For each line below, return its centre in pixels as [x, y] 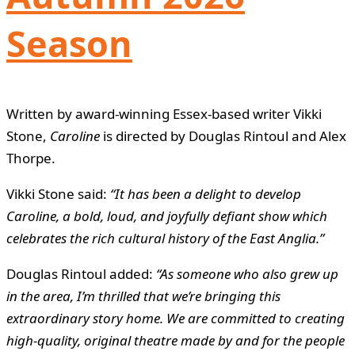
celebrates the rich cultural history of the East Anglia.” [165, 238]
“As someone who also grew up [247, 273]
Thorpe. [31, 158]
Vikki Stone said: [58, 193]
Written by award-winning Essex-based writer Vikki [164, 113]
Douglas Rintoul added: [81, 273]
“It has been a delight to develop [206, 193]
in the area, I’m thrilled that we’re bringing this [143, 296]
